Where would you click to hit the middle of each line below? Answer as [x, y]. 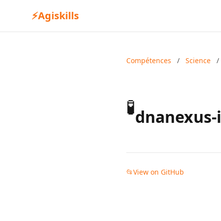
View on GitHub [159, 172]
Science [198, 60]
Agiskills [58, 16]
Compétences [149, 60]
